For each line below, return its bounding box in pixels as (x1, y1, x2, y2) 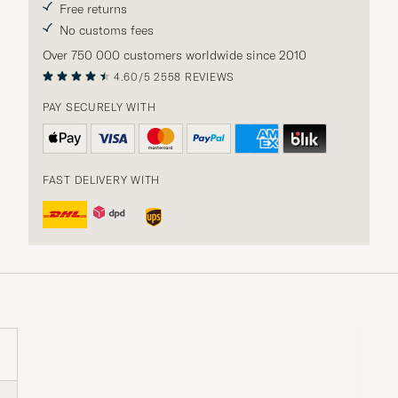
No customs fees (60, 21, 154, 38)
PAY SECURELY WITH (43, 99, 156, 114)
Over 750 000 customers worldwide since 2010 (43, 46, 306, 63)
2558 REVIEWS (154, 69, 235, 84)
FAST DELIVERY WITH (43, 172, 160, 187)
